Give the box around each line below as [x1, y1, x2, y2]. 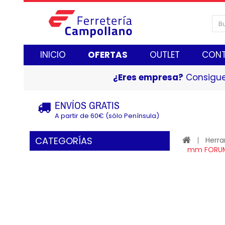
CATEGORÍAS [35, 135, 92, 147]
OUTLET [150, 49, 180, 61]
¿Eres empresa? [113, 71, 183, 83]
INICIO [40, 49, 66, 61]
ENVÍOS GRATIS [55, 99, 120, 111]
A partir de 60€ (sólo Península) [55, 111, 159, 121]
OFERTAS [88, 49, 128, 61]
